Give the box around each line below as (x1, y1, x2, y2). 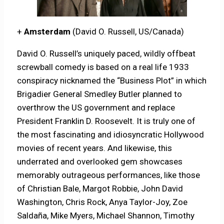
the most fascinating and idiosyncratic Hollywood (17, 129, 204, 139)
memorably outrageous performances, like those (17, 169, 200, 180)
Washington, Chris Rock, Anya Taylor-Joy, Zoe (17, 196, 188, 207)
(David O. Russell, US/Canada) (72, 26, 184, 36)
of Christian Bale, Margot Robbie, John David (17, 183, 183, 193)
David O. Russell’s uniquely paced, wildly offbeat (17, 48, 196, 58)
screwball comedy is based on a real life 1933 (17, 61, 189, 72)
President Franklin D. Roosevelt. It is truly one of (17, 115, 196, 126)
